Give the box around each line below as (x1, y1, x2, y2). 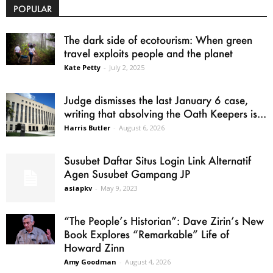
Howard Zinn (64, 240, 124, 254)
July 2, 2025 (109, 62, 144, 72)
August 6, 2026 (119, 122, 165, 132)
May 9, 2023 (101, 183, 138, 193)
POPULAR (13, 2, 52, 15)
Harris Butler (64, 122, 110, 132)
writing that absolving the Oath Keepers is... (64, 106, 266, 120)
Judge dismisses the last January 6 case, (64, 93, 248, 107)
